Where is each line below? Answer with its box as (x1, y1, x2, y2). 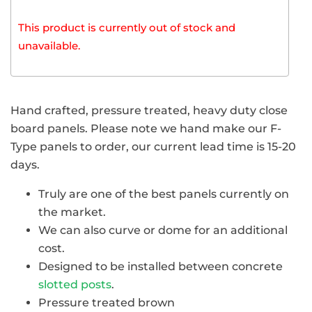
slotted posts (38, 277, 111, 291)
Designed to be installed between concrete (38, 259, 283, 273)
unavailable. (18, 39, 80, 52)
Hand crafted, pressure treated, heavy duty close (10, 103, 288, 117)
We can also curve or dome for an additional (38, 223, 288, 237)
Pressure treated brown (38, 295, 175, 309)
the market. (38, 205, 106, 219)
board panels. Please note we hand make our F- (10, 121, 281, 135)
